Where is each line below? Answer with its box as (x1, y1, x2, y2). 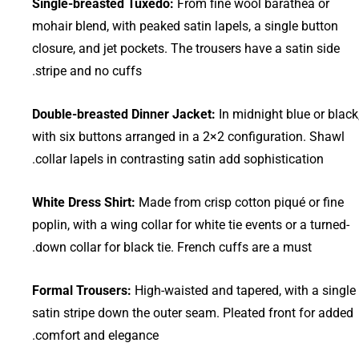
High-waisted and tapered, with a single (131, 282, 356, 298)
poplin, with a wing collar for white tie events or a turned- (32, 216, 349, 232)
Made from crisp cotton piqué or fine (135, 194, 344, 210)
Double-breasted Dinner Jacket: (32, 106, 216, 122)
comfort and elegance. (35, 327, 159, 343)
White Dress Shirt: (32, 194, 135, 210)
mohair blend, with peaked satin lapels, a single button (32, 18, 338, 34)
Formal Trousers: (32, 282, 131, 298)
